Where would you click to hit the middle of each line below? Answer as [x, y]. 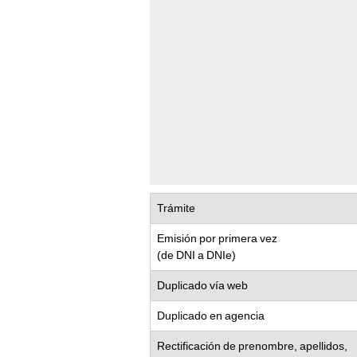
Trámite [176, 208]
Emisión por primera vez [217, 239]
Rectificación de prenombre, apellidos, [252, 346]
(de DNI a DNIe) [196, 255]
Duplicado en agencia [211, 316]
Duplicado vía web [202, 286]
